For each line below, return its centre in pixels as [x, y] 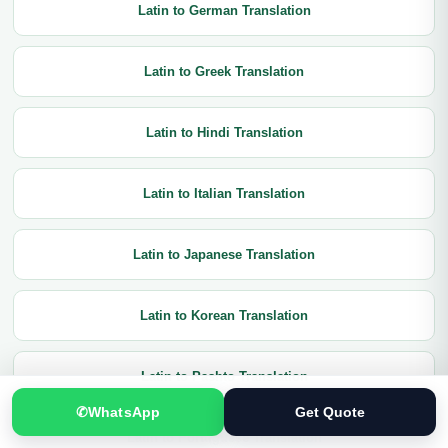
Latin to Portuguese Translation [224, 437]
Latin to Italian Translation [224, 193]
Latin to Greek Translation [224, 71]
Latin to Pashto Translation [224, 376]
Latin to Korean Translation [224, 315]
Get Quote [330, 411]
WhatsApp [124, 411]
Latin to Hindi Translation [224, 132]
